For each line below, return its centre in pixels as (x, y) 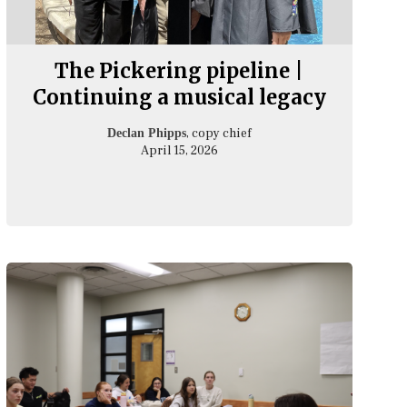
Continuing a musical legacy (179, 97)
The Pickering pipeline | (179, 70)
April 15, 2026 (179, 150)
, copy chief (218, 133)
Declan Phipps (146, 133)
